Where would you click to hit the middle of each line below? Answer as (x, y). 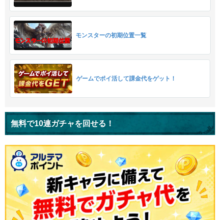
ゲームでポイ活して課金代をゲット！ (126, 78)
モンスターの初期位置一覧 (111, 35)
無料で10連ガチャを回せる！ (62, 123)
